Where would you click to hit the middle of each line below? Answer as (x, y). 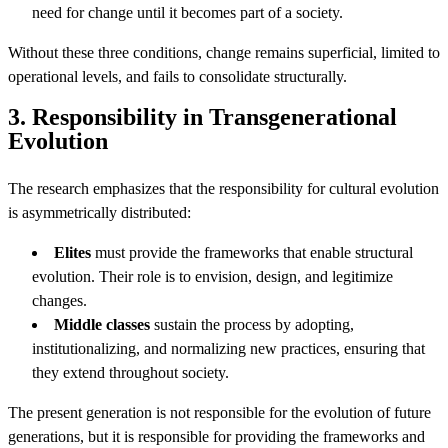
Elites (72, 252)
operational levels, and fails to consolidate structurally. (177, 76)
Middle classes (102, 324)
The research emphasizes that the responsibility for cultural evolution (223, 188)
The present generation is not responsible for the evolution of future (219, 412)
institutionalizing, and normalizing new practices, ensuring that (228, 348)
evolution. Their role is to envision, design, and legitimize (212, 276)
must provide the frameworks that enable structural (252, 252)
